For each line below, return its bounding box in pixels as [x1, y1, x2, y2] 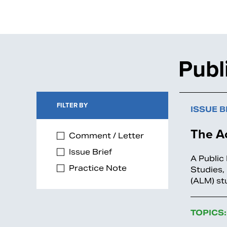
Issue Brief [67, 146, 112, 157]
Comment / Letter [67, 130, 144, 140]
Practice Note [67, 163, 127, 173]
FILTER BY [57, 100, 88, 110]
